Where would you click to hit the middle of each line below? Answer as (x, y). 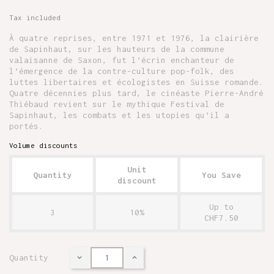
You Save (221, 175)
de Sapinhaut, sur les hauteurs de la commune (117, 49)
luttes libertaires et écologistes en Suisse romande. (136, 82)
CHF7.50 (221, 217)
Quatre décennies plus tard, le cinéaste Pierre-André (136, 93)
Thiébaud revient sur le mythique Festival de (117, 104)
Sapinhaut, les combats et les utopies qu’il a (119, 115)
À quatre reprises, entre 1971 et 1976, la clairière (134, 38)
